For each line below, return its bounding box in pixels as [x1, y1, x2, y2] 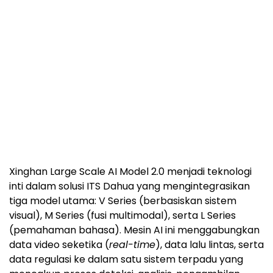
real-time [109, 238, 155, 252]
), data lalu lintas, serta [155, 238, 264, 252]
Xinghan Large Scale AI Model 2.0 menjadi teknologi [9, 165, 252, 179]
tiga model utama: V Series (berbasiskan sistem [9, 194, 236, 208]
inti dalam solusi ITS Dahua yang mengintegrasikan [9, 179, 250, 194]
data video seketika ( [9, 238, 109, 252]
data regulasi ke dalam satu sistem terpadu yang [9, 252, 243, 267]
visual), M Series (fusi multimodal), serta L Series [9, 208, 236, 223]
